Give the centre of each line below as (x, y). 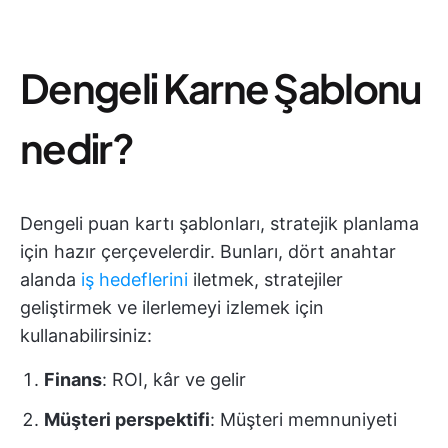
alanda (50, 279)
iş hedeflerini (134, 279)
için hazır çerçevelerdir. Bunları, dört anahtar (208, 251)
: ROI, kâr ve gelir (174, 379)
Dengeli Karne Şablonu (221, 87)
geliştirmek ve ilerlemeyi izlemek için (172, 307)
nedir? (76, 147)
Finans (73, 379)
